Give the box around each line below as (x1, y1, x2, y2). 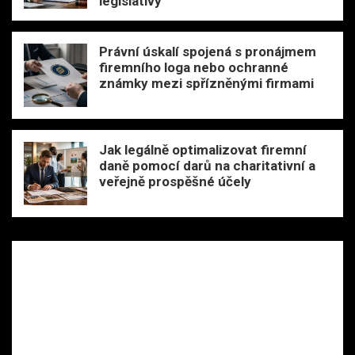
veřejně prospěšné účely (99, 173, 251, 189)
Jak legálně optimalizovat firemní (99, 141, 307, 158)
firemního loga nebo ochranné (99, 59, 288, 75)
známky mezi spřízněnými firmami (99, 74, 314, 91)
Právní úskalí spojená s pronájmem (99, 43, 316, 59)
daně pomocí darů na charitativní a (99, 157, 315, 174)
